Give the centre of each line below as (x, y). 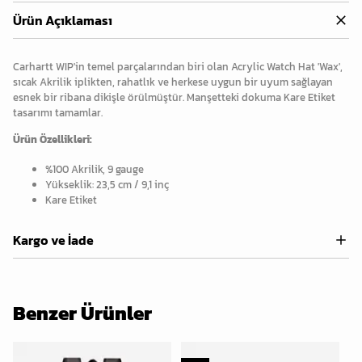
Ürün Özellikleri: (53, 140)
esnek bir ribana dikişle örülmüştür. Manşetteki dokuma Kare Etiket (174, 97)
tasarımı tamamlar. (58, 112)
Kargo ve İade (53, 240)
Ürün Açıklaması (63, 21)
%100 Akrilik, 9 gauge (95, 170)
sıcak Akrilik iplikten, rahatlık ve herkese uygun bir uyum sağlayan (173, 82)
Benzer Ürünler (82, 314)
